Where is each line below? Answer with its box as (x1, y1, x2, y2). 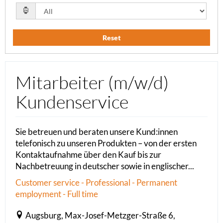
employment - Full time (15, 189, 98, 200)
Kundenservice (15, 91, 128, 113)
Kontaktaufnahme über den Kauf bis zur (15, 149, 161, 160)
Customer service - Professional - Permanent (15, 177, 177, 188)
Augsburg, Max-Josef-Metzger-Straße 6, (25, 210, 175, 221)
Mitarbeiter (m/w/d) (15, 71, 169, 94)
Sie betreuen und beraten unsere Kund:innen (15, 126, 178, 137)
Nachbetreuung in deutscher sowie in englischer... (15, 161, 194, 172)
